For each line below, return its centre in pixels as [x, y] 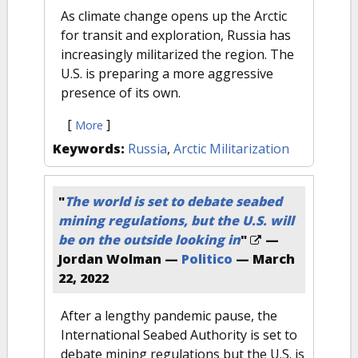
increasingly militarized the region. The [177, 54]
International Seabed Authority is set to [179, 335]
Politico [207, 259]
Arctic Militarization [231, 149]
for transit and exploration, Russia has [176, 35]
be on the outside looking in [149, 240]
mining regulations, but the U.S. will [176, 221]
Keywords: [90, 149]
